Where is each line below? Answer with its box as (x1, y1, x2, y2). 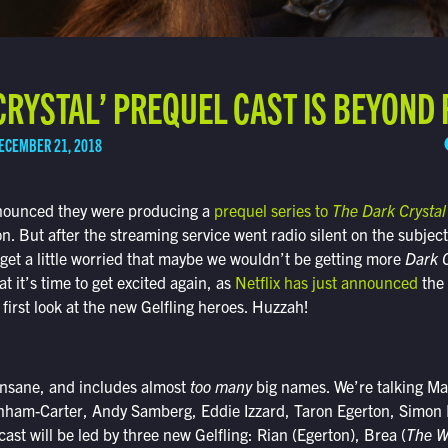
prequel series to (213, 199, 332, 220)
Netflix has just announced (234, 271, 418, 292)
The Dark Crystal (331, 199, 446, 220)
